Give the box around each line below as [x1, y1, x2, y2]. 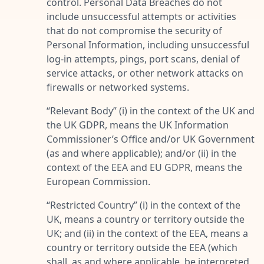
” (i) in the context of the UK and [113, 104, 255, 117]
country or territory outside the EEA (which [47, 240, 237, 254]
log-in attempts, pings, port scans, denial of [47, 52, 240, 65]
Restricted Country [50, 198, 134, 212]
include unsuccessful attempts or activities [47, 9, 236, 23]
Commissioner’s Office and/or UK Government [47, 132, 255, 146]
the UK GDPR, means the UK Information [47, 118, 229, 131]
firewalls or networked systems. [47, 80, 189, 94]
